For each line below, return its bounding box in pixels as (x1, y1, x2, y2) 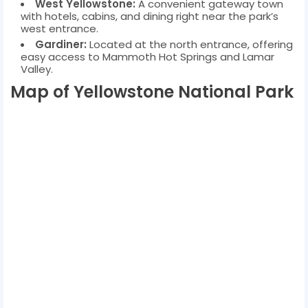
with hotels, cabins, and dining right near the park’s (21, 8, 278, 23)
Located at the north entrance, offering (87, 36, 293, 52)
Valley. (21, 61, 53, 76)
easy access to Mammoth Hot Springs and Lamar (21, 49, 274, 64)
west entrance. (21, 21, 98, 36)
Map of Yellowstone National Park (10, 80, 294, 103)
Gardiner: (35, 36, 87, 52)
